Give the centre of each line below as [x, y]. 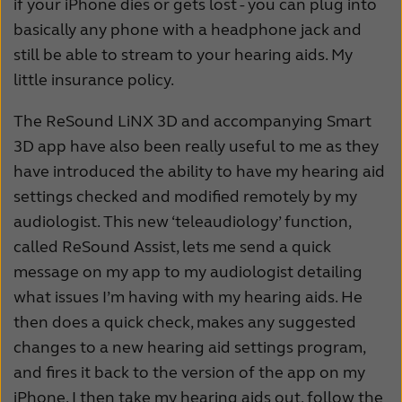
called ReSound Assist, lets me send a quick [172, 247]
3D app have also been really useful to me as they [196, 147]
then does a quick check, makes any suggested [185, 323]
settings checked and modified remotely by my [185, 197]
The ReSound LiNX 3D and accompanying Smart [192, 122]
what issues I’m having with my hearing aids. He [188, 297]
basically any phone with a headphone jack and [188, 30]
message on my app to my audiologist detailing [188, 272]
